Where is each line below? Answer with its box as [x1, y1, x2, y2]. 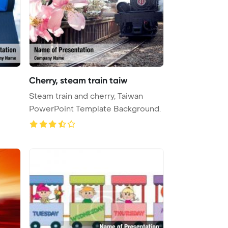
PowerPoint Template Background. [29, 103, 161, 114]
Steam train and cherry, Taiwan [29, 91, 143, 101]
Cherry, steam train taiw [29, 74, 128, 86]
